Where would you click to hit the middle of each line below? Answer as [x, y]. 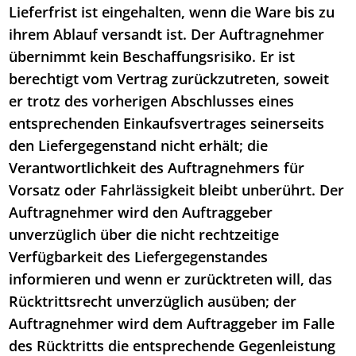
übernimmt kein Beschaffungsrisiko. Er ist [152, 57]
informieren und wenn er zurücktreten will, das [171, 279]
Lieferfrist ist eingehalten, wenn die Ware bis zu [172, 12]
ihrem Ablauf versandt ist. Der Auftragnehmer [167, 35]
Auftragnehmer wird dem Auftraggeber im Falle [172, 324]
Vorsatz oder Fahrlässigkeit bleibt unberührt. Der [177, 190]
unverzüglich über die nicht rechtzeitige [144, 235]
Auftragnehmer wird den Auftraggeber [141, 213]
